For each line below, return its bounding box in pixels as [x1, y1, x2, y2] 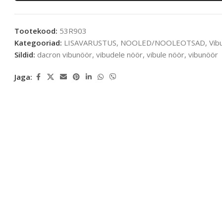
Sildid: [14, 49, 36, 59]
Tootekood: [14, 25, 60, 36]
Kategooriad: [14, 37, 62, 48]
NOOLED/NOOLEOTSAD [120, 37, 206, 48]
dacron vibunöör [37, 49, 93, 59]
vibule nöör [147, 49, 185, 59]
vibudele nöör [96, 49, 143, 59]
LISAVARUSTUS [64, 37, 117, 48]
